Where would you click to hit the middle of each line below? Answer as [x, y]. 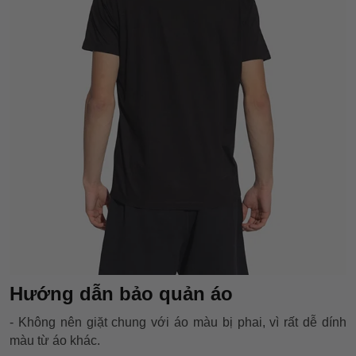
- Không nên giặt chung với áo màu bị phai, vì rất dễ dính [178, 322]
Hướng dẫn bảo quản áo [124, 293]
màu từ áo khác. [55, 340]
